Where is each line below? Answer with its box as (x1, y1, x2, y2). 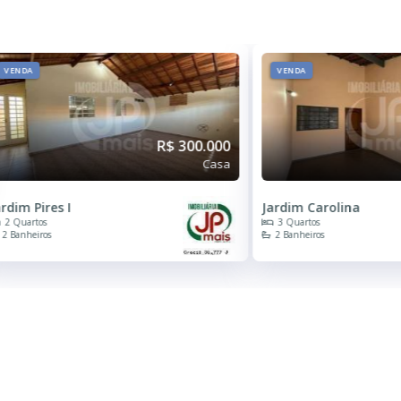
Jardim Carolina (261, 198, 361, 216)
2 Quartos (4, 215, 47, 228)
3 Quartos (277, 215, 320, 228)
